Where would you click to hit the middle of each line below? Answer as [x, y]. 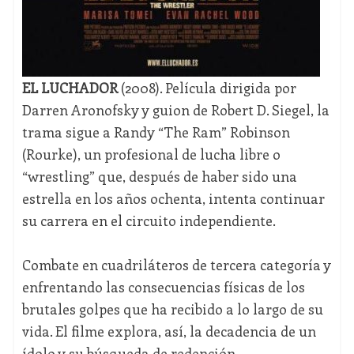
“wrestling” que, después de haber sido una [159, 177]
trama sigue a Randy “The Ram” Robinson [156, 132]
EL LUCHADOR [70, 88]
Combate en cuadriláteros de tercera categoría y [176, 265]
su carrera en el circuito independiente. [149, 221]
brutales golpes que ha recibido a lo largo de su [172, 309]
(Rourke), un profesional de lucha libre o [151, 154]
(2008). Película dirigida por [207, 88]
